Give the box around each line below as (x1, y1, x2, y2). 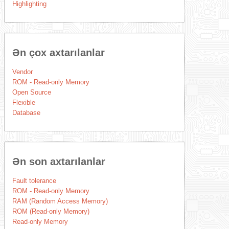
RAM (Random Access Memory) (12, 197, 108, 205)
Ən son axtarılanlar (12, 156, 105, 167)
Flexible (12, 99, 35, 106)
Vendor (12, 68, 33, 76)
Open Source (12, 88, 51, 96)
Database (12, 109, 40, 117)
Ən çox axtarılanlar (12, 47, 105, 58)
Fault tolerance (12, 177, 56, 185)
